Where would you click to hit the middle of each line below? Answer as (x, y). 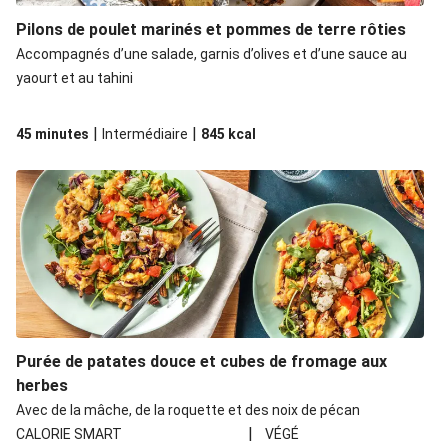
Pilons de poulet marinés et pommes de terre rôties (211, 29)
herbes (42, 385)
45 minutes (52, 134)
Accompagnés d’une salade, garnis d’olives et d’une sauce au (211, 54)
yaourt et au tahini (74, 78)
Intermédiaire (145, 134)
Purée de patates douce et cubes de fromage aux (201, 361)
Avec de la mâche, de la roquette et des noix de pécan (188, 410)
